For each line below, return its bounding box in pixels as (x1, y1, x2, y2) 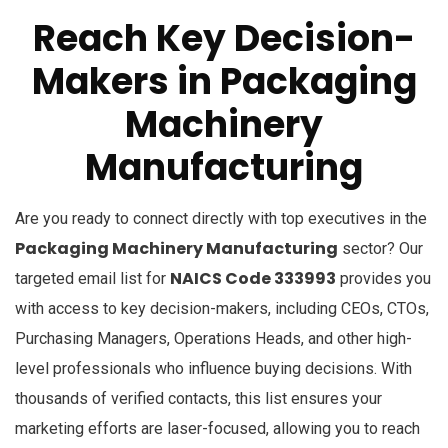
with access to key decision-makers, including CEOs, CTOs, (15, 298, 429, 318)
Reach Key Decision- (33, 12, 415, 64)
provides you (336, 268, 431, 288)
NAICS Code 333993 (170, 266, 336, 290)
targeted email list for (15, 268, 170, 288)
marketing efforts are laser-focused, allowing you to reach (15, 418, 420, 438)
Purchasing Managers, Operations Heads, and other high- (15, 328, 412, 348)
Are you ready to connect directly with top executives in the (15, 208, 427, 228)
